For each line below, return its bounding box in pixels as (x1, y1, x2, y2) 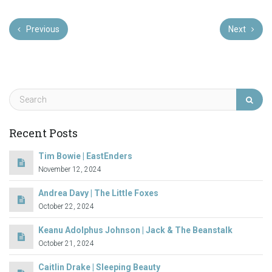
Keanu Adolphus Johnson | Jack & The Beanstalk (38, 225, 233, 235)
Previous (24, 24, 59, 34)
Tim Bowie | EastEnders (38, 151, 132, 161)
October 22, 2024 (38, 202, 94, 211)
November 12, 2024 (38, 165, 101, 174)
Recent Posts (9, 126, 78, 140)
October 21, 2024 (38, 239, 94, 248)
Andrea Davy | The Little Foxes (38, 188, 158, 198)
